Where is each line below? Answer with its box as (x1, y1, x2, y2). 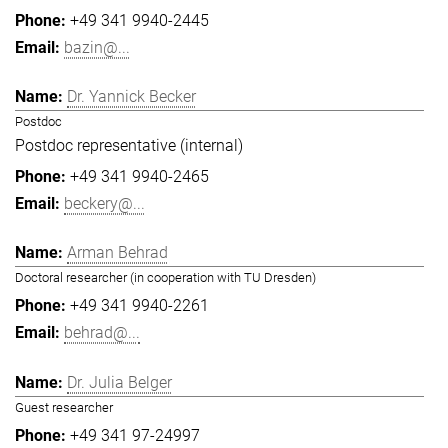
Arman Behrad (67, 243, 168, 263)
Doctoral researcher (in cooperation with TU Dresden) (15, 270, 316, 286)
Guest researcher (15, 399, 113, 415)
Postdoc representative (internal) (15, 136, 243, 156)
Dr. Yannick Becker (67, 87, 196, 107)
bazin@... (64, 37, 130, 57)
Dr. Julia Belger (67, 372, 172, 392)
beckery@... (64, 194, 145, 214)
